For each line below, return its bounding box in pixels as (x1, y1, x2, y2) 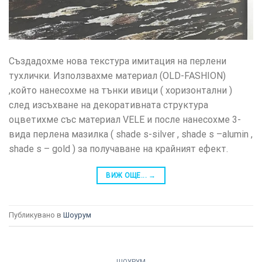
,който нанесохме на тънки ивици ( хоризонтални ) (9, 85, 232, 96)
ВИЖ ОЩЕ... (106, 171, 149, 180)
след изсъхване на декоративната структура (9, 99, 208, 111)
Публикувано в (9, 211, 63, 220)
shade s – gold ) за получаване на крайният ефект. (9, 143, 228, 155)
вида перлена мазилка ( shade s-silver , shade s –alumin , (9, 129, 253, 140)
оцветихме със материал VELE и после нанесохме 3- (9, 114, 241, 126)
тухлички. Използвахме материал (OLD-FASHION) (9, 70, 226, 82)
